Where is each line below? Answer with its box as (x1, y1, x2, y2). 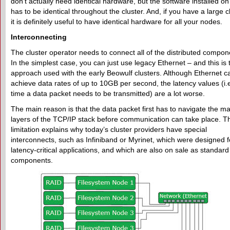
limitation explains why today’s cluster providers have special (11, 125, 207, 133)
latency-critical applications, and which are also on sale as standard (11, 146, 229, 154)
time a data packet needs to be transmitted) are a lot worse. (11, 89, 205, 98)
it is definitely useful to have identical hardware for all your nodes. (11, 17, 222, 26)
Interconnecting (11, 33, 67, 41)
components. (11, 156, 53, 164)
